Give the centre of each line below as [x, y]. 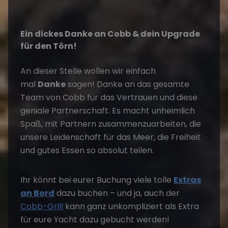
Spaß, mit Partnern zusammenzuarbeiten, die [111, 124]
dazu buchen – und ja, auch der [117, 193]
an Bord [37, 193]
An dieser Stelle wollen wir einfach [88, 71]
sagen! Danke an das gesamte [127, 84]
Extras [187, 180]
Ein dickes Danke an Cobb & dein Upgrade [110, 34]
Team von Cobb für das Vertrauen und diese [109, 97]
